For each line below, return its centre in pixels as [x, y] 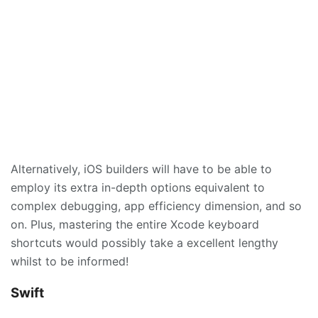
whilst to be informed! [70, 261]
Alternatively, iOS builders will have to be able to [141, 169]
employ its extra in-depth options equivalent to [138, 187]
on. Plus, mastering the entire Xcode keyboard [135, 224]
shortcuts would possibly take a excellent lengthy [144, 242]
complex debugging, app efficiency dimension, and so [156, 205]
